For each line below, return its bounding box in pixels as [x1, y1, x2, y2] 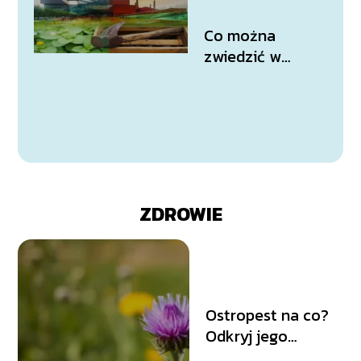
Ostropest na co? [205, 303, 330, 328]
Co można [204, 23, 276, 48]
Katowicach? [204, 65, 295, 90]
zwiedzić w [204, 44, 282, 69]
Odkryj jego [205, 324, 288, 349]
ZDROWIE [139, 200, 222, 229]
